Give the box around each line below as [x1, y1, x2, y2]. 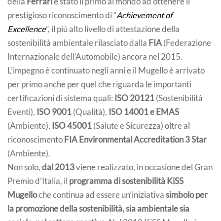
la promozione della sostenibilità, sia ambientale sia [7, 203, 189, 214]
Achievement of [116, 10, 173, 20]
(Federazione [162, 37, 211, 48]
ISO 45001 [52, 120, 92, 131]
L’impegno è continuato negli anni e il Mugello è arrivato [7, 65, 205, 75]
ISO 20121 [114, 93, 154, 103]
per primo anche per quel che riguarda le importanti [7, 79, 191, 89]
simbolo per [164, 189, 208, 200]
